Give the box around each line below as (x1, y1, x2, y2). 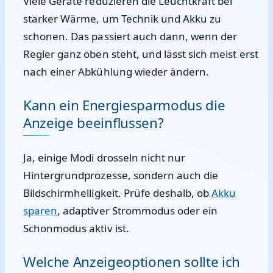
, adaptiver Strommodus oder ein (57, 204, 218, 218)
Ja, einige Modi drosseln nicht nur (23, 151, 186, 165)
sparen (23, 204, 58, 218)
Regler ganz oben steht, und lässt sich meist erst (23, 47, 258, 61)
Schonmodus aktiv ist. (23, 221, 129, 235)
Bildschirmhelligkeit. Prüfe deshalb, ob (23, 186, 212, 200)
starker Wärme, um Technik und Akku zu (23, 12, 222, 26)
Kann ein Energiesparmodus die (23, 96, 225, 115)
